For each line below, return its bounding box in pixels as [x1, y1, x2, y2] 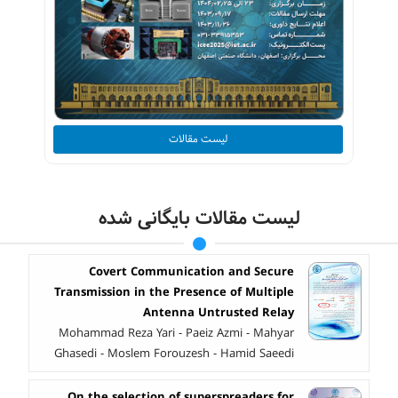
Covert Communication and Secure [89, 262, 294, 281]
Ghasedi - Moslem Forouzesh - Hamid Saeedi [54, 344, 294, 362]
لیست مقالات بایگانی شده [98, 203, 300, 233]
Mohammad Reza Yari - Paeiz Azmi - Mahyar [59, 323, 294, 342]
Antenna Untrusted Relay [143, 303, 294, 322]
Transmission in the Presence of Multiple [54, 283, 294, 301]
